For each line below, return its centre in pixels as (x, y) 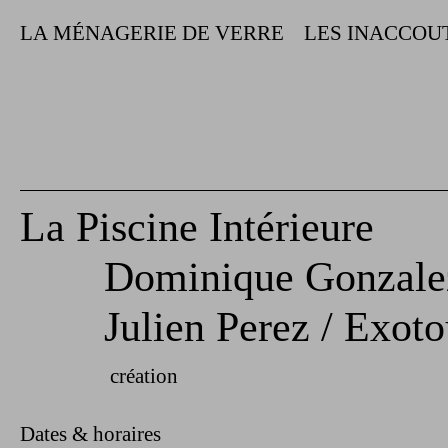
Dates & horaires (90, 434)
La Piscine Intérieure (197, 227)
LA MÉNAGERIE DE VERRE (152, 33)
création (144, 376)
